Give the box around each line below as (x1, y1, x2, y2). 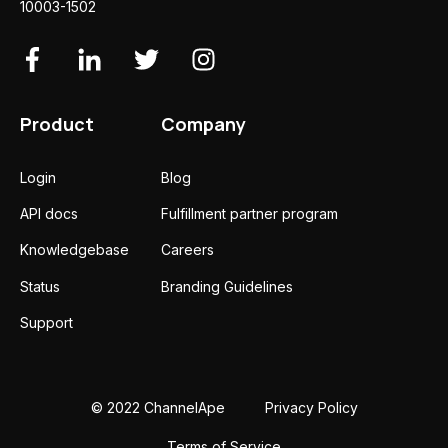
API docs (20, 205, 78, 223)
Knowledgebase (20, 241, 129, 259)
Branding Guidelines (161, 277, 293, 295)
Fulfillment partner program (161, 205, 338, 223)
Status (20, 277, 60, 295)
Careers (161, 241, 214, 259)
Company (161, 111, 246, 136)
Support (20, 313, 73, 331)
